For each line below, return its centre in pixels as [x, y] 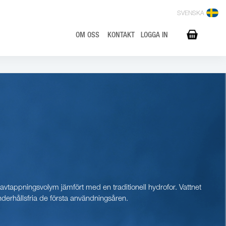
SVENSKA [191, 14]
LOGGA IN [154, 36]
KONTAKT [121, 36]
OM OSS [88, 36]
